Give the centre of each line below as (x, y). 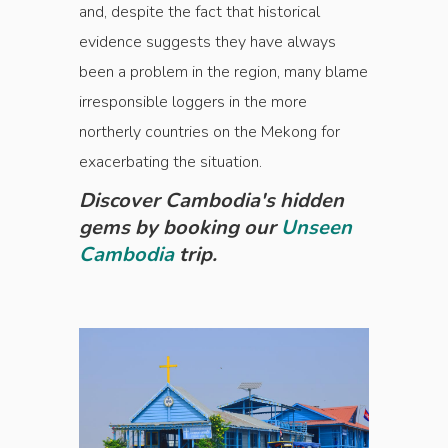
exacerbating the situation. (172, 162)
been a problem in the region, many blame (223, 72)
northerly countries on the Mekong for (209, 132)
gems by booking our (180, 228)
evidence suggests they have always (207, 42)
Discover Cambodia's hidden (211, 201)
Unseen (316, 228)
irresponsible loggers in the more (193, 102)
